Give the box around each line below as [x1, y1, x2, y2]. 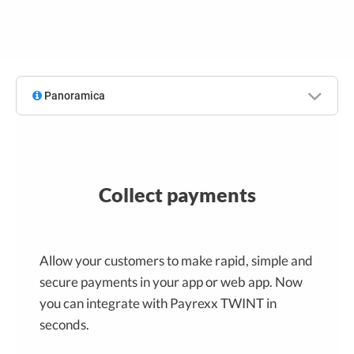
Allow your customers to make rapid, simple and [40, 251, 313, 269]
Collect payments [98, 182, 256, 206]
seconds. [40, 315, 89, 333]
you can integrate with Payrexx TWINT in [40, 294, 277, 311]
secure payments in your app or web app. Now [40, 273, 303, 290]
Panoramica [42, 88, 105, 102]
